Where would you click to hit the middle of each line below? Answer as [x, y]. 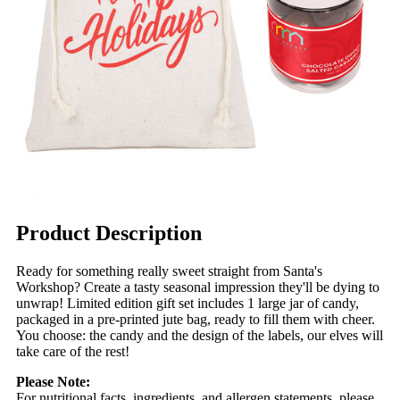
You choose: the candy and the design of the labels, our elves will [200, 335]
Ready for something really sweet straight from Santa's [169, 271]
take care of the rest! [73, 351]
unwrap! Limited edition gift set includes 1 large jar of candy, [187, 303]
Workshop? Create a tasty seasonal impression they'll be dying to [198, 287]
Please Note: [53, 381]
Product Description [109, 233]
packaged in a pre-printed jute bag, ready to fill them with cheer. [196, 319]
